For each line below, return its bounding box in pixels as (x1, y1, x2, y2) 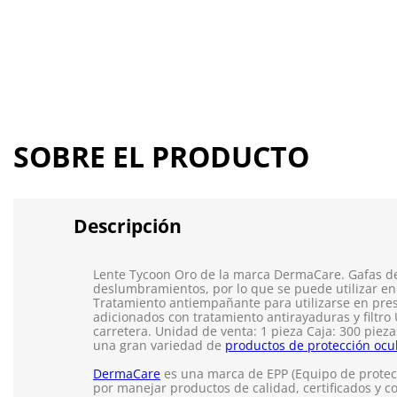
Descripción (74, 214, 182, 239)
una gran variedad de (93, 337, 225, 354)
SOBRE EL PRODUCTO (13, 137, 309, 176)
